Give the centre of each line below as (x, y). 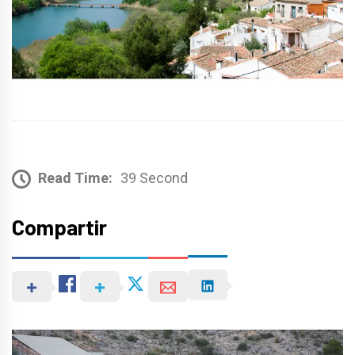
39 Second (154, 177)
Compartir (59, 226)
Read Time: (75, 177)
